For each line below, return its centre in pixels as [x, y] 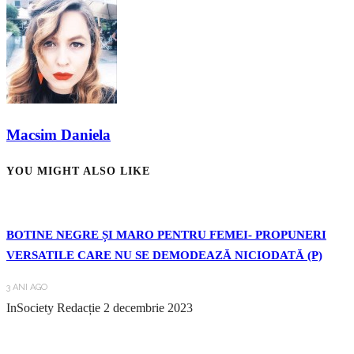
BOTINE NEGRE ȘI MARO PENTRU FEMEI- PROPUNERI [166, 234]
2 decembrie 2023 [148, 307]
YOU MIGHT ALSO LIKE [78, 170]
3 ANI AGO [27, 287]
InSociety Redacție [53, 307]
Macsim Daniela [58, 135]
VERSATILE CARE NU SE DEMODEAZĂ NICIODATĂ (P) [164, 255]
